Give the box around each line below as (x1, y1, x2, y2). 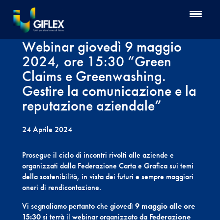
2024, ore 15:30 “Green (22, 52, 171, 71)
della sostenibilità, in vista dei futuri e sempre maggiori (22, 171, 193, 182)
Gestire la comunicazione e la (22, 82, 196, 100)
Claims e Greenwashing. (22, 67, 166, 85)
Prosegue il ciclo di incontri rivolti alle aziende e (22, 150, 174, 160)
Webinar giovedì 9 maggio (22, 37, 182, 56)
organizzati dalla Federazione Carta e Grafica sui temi (22, 161, 193, 171)
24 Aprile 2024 (22, 124, 72, 135)
